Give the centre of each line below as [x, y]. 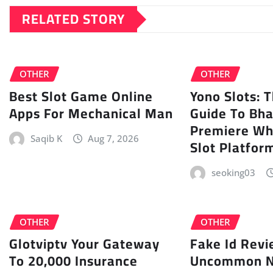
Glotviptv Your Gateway [84, 244]
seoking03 [233, 172]
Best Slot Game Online [81, 96]
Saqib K [46, 138]
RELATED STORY [73, 19]
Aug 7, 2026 [114, 138]
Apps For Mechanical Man [91, 113]
